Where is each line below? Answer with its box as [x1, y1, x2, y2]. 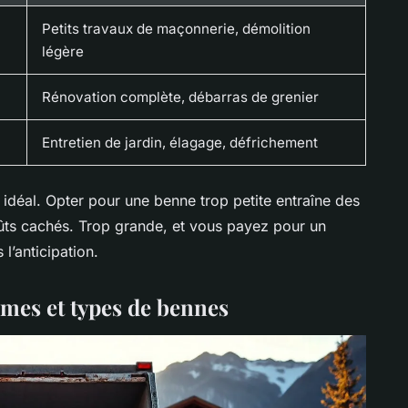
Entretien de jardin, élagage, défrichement [42, 133, 318, 151]
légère [42, 42, 84, 60]
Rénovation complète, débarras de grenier [42, 87, 319, 106]
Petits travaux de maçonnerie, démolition [42, 19, 311, 37]
